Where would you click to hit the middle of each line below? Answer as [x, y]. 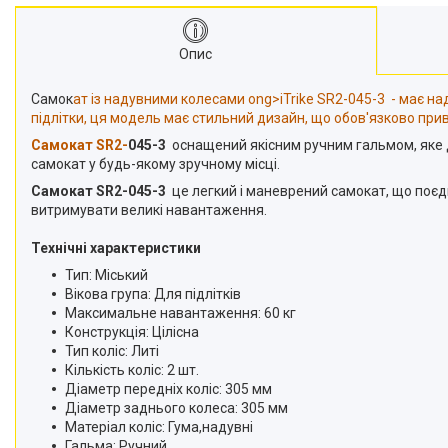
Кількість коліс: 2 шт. [132, 370]
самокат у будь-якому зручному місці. [155, 164]
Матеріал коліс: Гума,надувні [159, 427]
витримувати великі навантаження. [149, 210]
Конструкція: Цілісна [132, 332]
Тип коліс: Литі [112, 351]
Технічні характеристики [116, 248]
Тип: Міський [106, 275]
